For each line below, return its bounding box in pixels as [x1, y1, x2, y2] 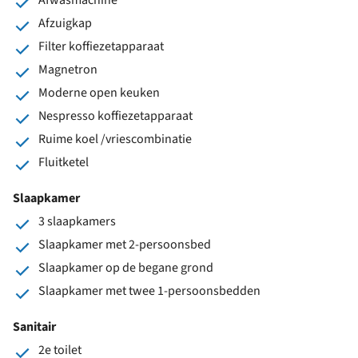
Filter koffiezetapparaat [38, 37, 164, 55]
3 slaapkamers [38, 212, 116, 230]
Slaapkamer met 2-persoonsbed [38, 235, 211, 253]
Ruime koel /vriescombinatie [38, 129, 192, 148]
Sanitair [13, 317, 56, 336]
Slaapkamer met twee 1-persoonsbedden [38, 281, 261, 300]
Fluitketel [38, 153, 89, 171]
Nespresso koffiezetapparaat [38, 106, 193, 125]
